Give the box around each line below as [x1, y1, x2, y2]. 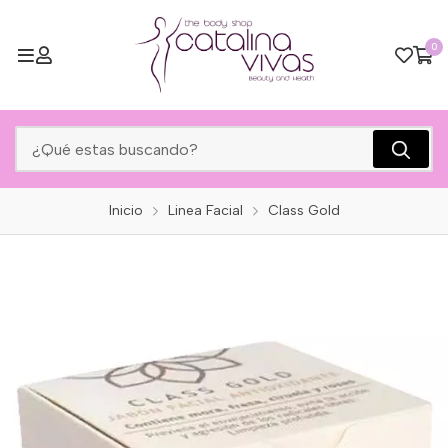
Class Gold [267, 202, 340, 219]
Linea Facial [167, 202, 243, 219]
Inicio [108, 202, 143, 219]
